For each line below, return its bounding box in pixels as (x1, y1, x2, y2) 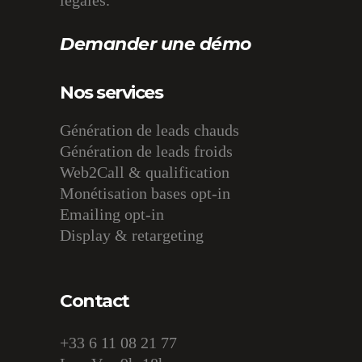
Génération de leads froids (60, 142, 233, 160)
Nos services (60, 82, 162, 103)
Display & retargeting (60, 226, 204, 244)
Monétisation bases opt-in (60, 184, 230, 202)
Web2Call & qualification (60, 163, 229, 181)
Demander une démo (60, 33, 251, 55)
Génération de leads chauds (60, 121, 239, 139)
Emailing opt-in (60, 205, 164, 223)
